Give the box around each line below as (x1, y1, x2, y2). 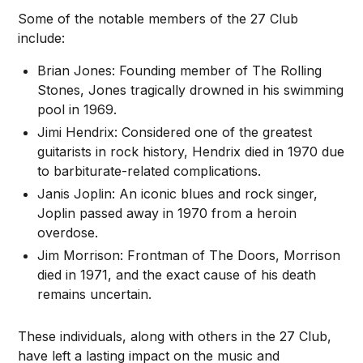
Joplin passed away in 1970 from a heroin (37, 205, 297, 221)
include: (18, 30, 66, 46)
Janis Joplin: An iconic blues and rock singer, (37, 186, 318, 202)
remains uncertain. (37, 286, 152, 302)
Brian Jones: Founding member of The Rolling (37, 62, 322, 79)
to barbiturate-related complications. (37, 163, 262, 179)
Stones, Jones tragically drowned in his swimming (37, 82, 344, 98)
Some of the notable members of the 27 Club (18, 11, 299, 27)
